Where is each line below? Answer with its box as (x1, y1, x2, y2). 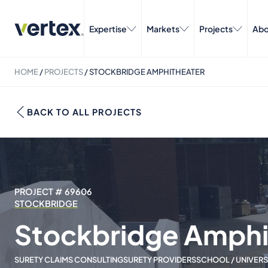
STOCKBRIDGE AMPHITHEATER (89, 67, 205, 77)
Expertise (89, 23, 127, 34)
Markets (147, 23, 179, 34)
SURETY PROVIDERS (123, 254, 196, 264)
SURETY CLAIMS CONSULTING (14, 254, 123, 264)
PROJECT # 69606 (14, 186, 92, 197)
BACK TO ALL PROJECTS (27, 106, 142, 117)
